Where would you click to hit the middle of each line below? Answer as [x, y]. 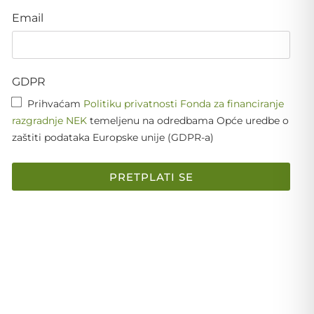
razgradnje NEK [50, 120]
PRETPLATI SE [151, 177]
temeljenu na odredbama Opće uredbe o [188, 120]
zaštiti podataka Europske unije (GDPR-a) [113, 137]
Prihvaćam [56, 103]
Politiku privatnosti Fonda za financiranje [184, 103]
